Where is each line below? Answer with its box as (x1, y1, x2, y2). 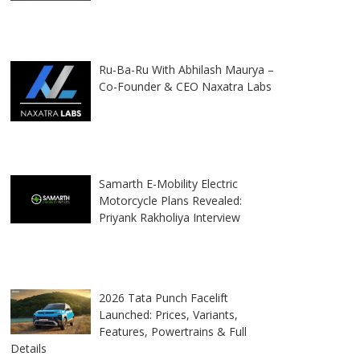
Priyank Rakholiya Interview (99, 210, 240, 225)
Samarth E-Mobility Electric (99, 176, 238, 191)
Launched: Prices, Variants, (99, 307, 238, 322)
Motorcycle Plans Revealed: (99, 193, 242, 208)
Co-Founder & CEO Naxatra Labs (99, 79, 272, 94)
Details (10, 341, 47, 356)
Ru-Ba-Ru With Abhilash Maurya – (99, 62, 274, 77)
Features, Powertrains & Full (99, 324, 247, 339)
